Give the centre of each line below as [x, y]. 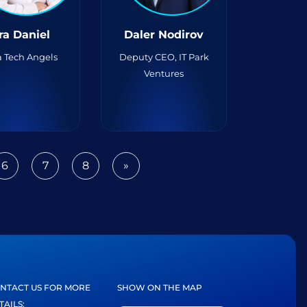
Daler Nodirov [164, 35]
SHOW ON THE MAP [160, 287]
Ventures [164, 73]
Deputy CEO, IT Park [164, 57]
